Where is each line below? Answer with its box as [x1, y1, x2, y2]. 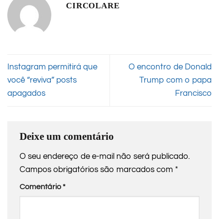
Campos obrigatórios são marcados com [20, 165, 175, 174]
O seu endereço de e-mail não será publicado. [20, 152, 190, 161]
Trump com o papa [139, 76, 212, 85]
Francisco [175, 89, 212, 98]
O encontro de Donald [129, 63, 212, 72]
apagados [7, 89, 45, 98]
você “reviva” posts [7, 76, 77, 85]
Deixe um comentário [20, 131, 114, 143]
